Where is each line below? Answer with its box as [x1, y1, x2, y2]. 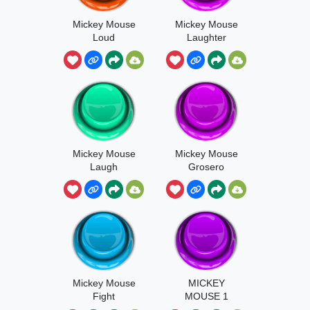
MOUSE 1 [184, 290, 228, 302]
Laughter [186, 31, 226, 43]
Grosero [188, 161, 224, 172]
